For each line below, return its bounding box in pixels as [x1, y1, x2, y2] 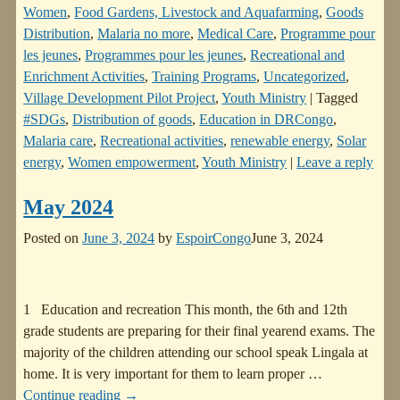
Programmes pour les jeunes [85, 47, 244, 63]
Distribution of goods [72, 112, 193, 128]
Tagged [316, 90, 359, 106]
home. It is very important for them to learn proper [23, 365, 309, 381]
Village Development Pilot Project [23, 90, 216, 106]
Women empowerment [68, 154, 196, 171]
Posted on [23, 229, 83, 246]
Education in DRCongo [199, 112, 334, 128]
